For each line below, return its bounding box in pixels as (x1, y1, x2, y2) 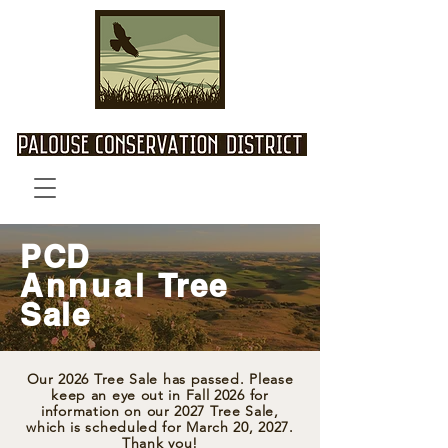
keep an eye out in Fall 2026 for (51, 385, 269, 404)
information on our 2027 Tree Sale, (41, 401, 279, 420)
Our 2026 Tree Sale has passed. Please (26, 369, 294, 388)
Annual (20, 266, 148, 304)
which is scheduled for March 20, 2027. (26, 417, 294, 436)
